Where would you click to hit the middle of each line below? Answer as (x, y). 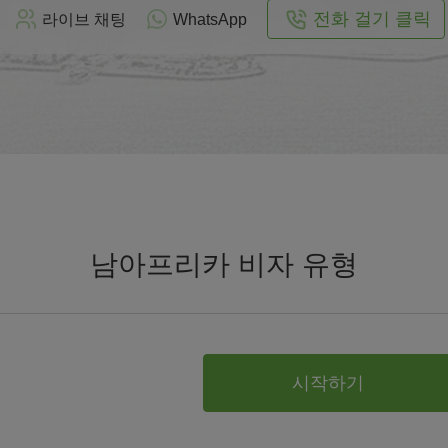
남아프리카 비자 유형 (224, 264)
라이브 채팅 (84, 19)
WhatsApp (210, 19)
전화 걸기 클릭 (372, 18)
